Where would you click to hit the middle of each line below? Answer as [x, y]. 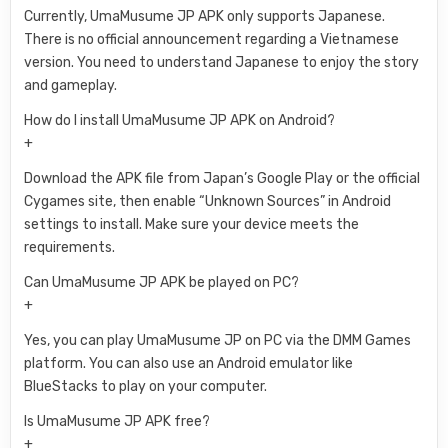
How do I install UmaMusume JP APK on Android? [180, 121]
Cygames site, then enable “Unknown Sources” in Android [208, 202]
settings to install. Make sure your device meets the [192, 225]
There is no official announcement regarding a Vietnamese [212, 40]
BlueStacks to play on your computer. [146, 387]
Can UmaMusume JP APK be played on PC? [162, 283]
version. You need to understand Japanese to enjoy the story [222, 63]
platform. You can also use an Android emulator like [189, 364]
